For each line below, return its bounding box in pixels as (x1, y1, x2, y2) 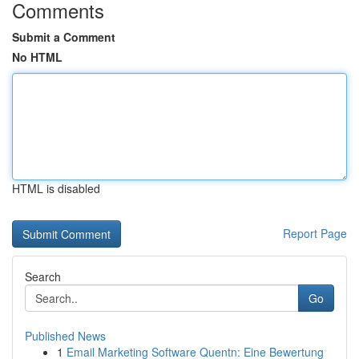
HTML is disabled (12, 180, 100, 196)
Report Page (283, 225, 347, 241)
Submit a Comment (12, 29, 115, 45)
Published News (25, 328, 106, 344)
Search (25, 268, 61, 284)
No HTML (12, 49, 63, 65)
